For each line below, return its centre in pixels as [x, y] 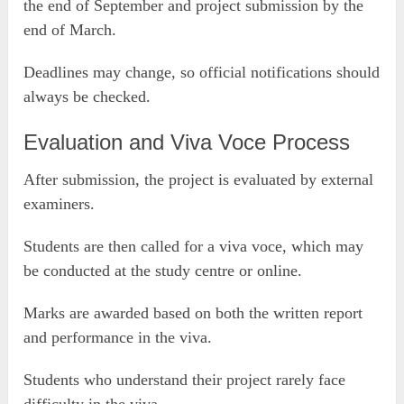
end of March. [70, 29]
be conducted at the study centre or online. [163, 270]
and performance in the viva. [118, 337]
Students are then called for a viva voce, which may [194, 246]
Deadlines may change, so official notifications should [202, 72]
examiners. [60, 203]
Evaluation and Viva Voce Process [187, 142]
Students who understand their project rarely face [185, 379]
